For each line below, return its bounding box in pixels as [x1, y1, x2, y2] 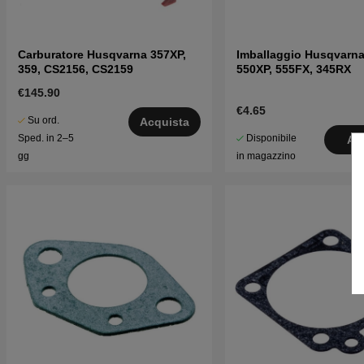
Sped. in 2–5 [18, 132, 74, 144]
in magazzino [236, 149, 296, 162]
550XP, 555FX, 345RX [236, 62, 351, 76]
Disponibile [245, 132, 297, 144]
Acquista [139, 115, 189, 128]
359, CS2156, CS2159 [18, 62, 133, 76]
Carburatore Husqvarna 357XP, [18, 47, 186, 61]
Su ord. [28, 114, 59, 126]
